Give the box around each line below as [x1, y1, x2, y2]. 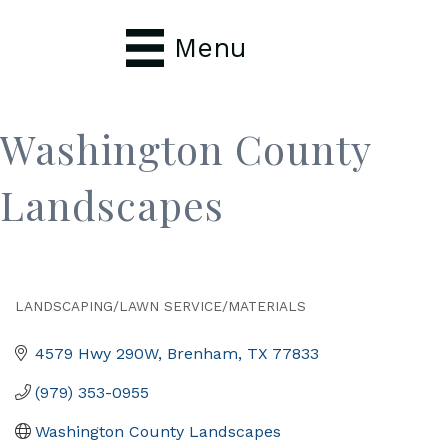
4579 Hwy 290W [35, 343, 158, 363]
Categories [14, 309, 128, 338]
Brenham [167, 343, 238, 363]
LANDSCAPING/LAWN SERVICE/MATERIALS [15, 297, 306, 314]
